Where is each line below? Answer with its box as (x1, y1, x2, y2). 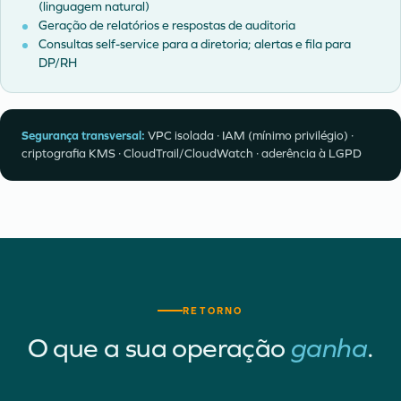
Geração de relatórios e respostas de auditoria (38, 18, 295, 33)
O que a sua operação (27, 331, 291, 364)
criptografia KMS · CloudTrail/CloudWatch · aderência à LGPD (21, 146, 362, 161)
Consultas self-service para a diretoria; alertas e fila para (38, 37, 351, 52)
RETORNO (183, 304, 243, 317)
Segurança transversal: (21, 128, 145, 143)
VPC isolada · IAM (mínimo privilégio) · (145, 128, 354, 143)
